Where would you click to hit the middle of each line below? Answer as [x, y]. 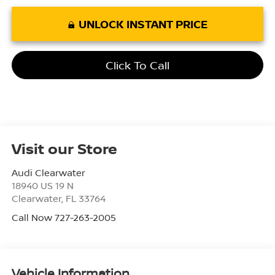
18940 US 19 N [42, 185]
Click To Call [137, 65]
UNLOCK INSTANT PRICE [143, 24]
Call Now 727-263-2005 [64, 217]
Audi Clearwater [48, 172]
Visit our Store [64, 148]
